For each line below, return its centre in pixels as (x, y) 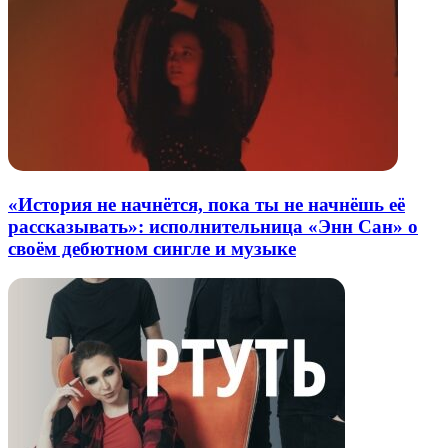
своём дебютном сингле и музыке (152, 248)
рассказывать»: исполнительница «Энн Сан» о (213, 226)
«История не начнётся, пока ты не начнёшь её (206, 204)
